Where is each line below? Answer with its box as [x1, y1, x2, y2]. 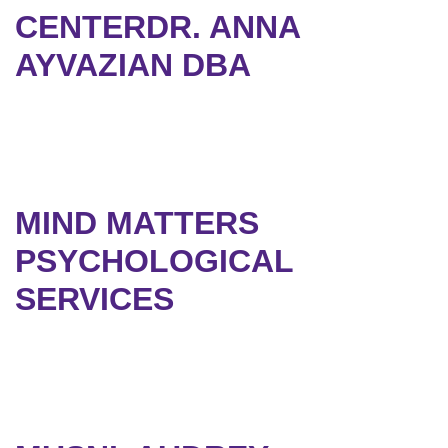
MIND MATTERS [15, 205, 259, 242]
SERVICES [15, 281, 174, 318]
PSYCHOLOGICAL [15, 243, 293, 280]
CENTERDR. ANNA [15, 9, 300, 46]
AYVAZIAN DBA [15, 47, 251, 84]
